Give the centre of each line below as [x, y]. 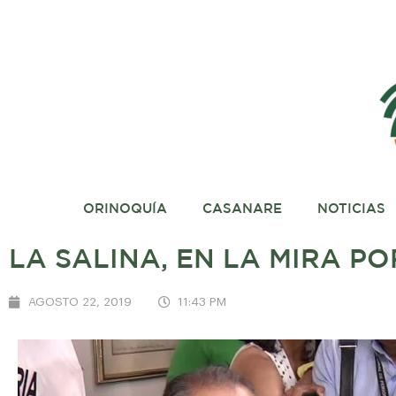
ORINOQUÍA [125, 209]
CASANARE [242, 209]
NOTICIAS [351, 209]
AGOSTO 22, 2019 [80, 302]
